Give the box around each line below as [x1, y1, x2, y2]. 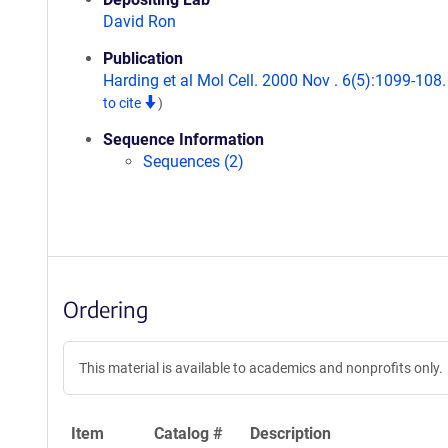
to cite [103, 95, 144, 111]
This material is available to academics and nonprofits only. [79, 360, 443, 376]
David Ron [103, 12, 176, 31]
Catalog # [154, 424, 223, 443]
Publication [103, 49, 183, 68]
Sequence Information [103, 130, 264, 149]
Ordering [63, 295, 148, 323]
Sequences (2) [143, 152, 244, 171]
